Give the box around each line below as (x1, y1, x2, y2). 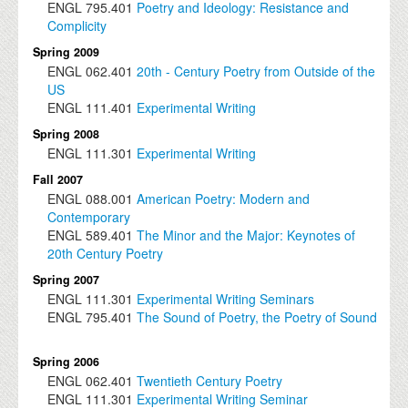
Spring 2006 (33, 353, 100, 371)
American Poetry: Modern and (137, 189, 311, 209)
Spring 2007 (33, 271, 100, 289)
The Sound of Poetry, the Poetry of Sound (137, 308, 378, 327)
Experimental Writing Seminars (137, 290, 315, 309)
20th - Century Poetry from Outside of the (137, 62, 376, 81)
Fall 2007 (33, 171, 84, 189)
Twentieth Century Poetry (137, 372, 283, 391)
